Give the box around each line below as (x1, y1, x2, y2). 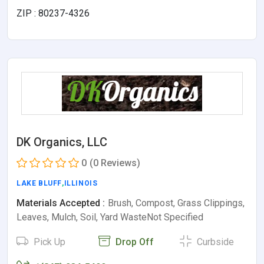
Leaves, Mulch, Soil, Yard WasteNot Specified (16, 212, 203, 223)
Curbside (194, 236, 235, 248)
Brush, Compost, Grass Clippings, (108, 197, 245, 209)
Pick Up (31, 236, 65, 248)
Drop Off (113, 236, 154, 248)
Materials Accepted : (16, 197, 105, 209)
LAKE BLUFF (16, 179, 62, 188)
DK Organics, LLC (16, 135, 107, 150)
